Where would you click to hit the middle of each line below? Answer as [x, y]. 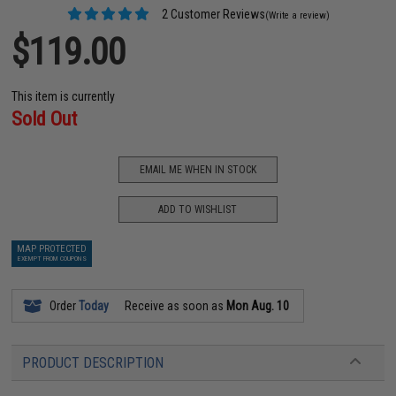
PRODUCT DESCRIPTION [93, 363]
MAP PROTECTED [52, 249]
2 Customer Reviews [212, 15]
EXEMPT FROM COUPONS [52, 259]
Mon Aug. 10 [258, 306]
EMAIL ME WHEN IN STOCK [198, 169]
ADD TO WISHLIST [198, 209]
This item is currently [64, 97]
